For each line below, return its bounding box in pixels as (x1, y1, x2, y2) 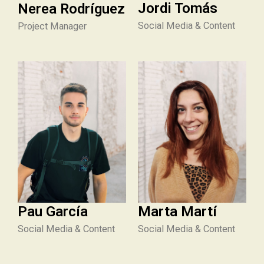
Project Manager (18, 20, 87, 32)
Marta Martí (138, 203, 217, 220)
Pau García (18, 203, 88, 220)
